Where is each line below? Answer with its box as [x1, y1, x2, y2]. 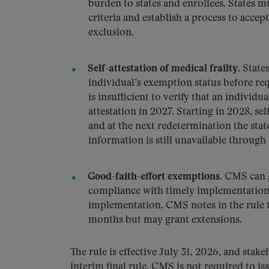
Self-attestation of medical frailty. [88, 64, 240, 74]
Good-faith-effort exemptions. [88, 172, 222, 182]
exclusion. [88, 28, 134, 38]
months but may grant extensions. [88, 215, 242, 225]
